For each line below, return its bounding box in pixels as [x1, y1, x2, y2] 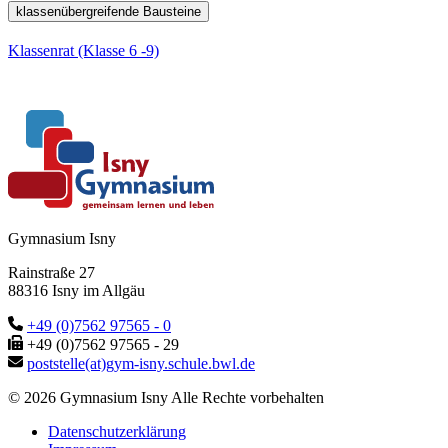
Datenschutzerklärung [48, 422, 186, 440]
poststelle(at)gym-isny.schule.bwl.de [27, 354, 255, 372]
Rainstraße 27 [8, 263, 95, 281]
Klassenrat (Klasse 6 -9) [8, 41, 159, 59]
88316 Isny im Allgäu [8, 281, 145, 299]
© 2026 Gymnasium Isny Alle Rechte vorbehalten [8, 388, 324, 406]
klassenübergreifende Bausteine [16, 3, 201, 19]
